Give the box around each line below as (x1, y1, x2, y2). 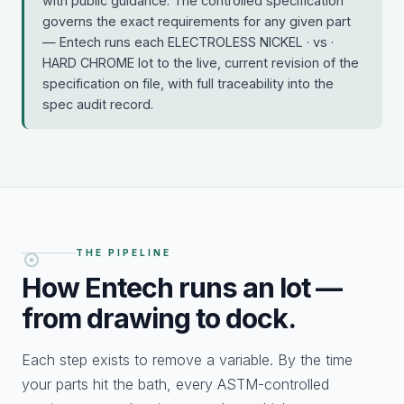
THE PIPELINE (76, 247, 171, 259)
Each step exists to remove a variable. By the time (22, 351, 353, 370)
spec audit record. (42, 96, 153, 113)
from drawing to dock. (22, 302, 296, 335)
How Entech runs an (22, 271, 280, 305)
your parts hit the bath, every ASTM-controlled (22, 375, 329, 394)
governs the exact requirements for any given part (42, 14, 351, 30)
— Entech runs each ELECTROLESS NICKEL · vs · (42, 34, 334, 50)
